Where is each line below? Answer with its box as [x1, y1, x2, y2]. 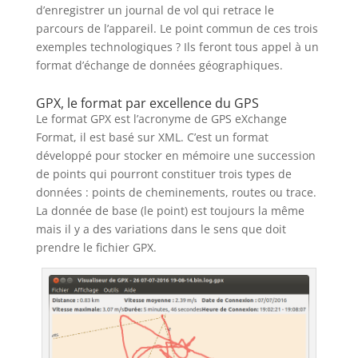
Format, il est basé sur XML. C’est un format [35, 129, 268, 145]
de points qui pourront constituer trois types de [35, 166, 292, 182]
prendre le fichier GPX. [35, 240, 157, 256]
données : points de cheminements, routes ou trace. [35, 185, 316, 201]
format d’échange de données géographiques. [35, 58, 283, 74]
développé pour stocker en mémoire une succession [35, 148, 316, 164]
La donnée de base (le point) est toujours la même [35, 203, 304, 219]
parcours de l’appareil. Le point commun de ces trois [35, 21, 318, 37]
